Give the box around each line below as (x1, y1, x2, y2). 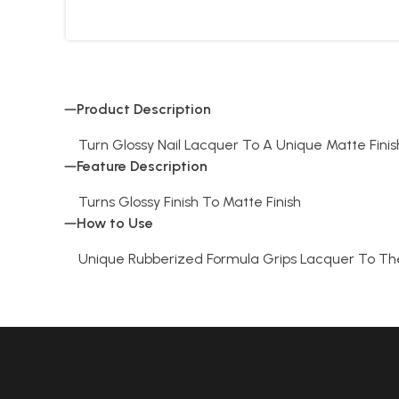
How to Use (77, 214, 153, 232)
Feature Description (77, 157, 208, 175)
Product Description (77, 100, 211, 118)
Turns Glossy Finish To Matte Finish (78, 192, 301, 210)
